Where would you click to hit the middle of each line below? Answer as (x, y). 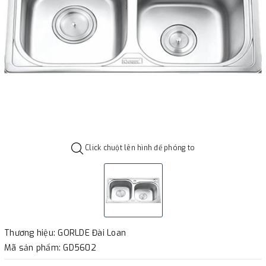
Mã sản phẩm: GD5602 (50, 248)
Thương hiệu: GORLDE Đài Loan (65, 233)
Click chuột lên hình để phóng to (139, 148)
